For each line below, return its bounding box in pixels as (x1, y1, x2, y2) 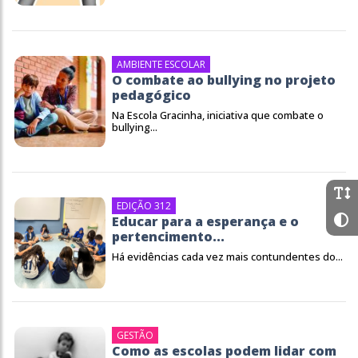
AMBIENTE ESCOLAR (117, 58, 205, 71)
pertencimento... (112, 228, 225, 245)
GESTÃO (117, 328, 153, 342)
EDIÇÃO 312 (117, 199, 171, 213)
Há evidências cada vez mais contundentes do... (112, 249, 343, 264)
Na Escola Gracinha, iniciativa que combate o (112, 108, 324, 122)
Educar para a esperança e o (112, 213, 299, 230)
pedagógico (112, 86, 191, 104)
